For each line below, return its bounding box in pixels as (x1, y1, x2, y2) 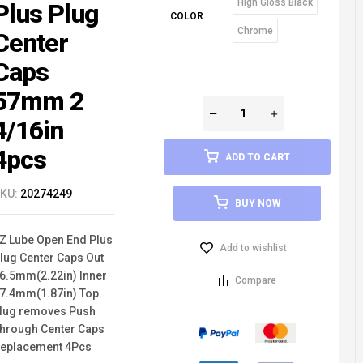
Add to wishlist (219, 242, 287, 254)
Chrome (237, 25, 273, 37)
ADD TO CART (225, 152, 290, 164)
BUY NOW (235, 198, 280, 210)
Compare (234, 275, 276, 287)
